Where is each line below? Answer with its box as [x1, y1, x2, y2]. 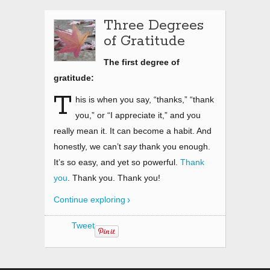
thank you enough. [137, 142, 210, 151]
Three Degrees [104, 17, 204, 34]
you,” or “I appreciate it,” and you [75, 110, 201, 120]
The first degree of [104, 57, 180, 67]
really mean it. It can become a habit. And [54, 126, 212, 136]
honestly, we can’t [54, 142, 124, 151]
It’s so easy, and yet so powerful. [54, 157, 180, 167]
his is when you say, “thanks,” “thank [75, 95, 214, 104]
